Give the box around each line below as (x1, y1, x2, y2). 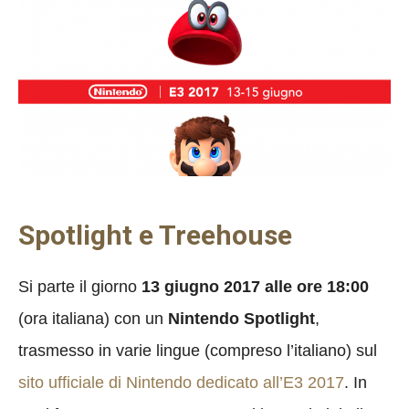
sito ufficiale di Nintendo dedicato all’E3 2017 (18, 372, 344, 392)
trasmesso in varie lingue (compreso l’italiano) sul (18, 341, 377, 360)
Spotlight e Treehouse (18, 218, 292, 251)
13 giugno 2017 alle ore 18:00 (142, 277, 369, 296)
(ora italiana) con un (18, 309, 168, 328)
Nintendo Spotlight (168, 309, 315, 328)
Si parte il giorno (18, 277, 142, 296)
